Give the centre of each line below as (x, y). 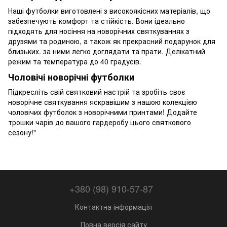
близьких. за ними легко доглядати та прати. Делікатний (107, 51)
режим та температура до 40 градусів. (76, 61)
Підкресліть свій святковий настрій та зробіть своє (97, 92)
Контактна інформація (113, 206)
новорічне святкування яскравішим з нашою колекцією (103, 102)
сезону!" (22, 133)
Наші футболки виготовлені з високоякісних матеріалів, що (109, 10)
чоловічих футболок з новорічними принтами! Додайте (103, 112)
